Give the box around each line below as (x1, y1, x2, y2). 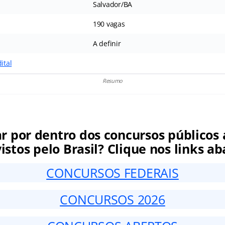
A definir (92, 39, 121, 49)
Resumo (102, 77, 123, 85)
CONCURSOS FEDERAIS (46, 164, 179, 182)
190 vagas (92, 19, 125, 29)
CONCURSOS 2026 (60, 191, 165, 208)
